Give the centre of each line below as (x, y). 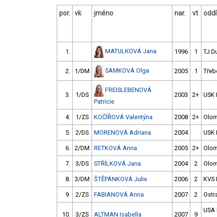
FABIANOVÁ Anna (119, 195)
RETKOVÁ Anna (116, 148)
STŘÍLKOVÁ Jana (117, 164)
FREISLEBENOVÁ (128, 90)
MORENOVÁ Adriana (123, 133)
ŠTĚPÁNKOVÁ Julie (121, 179)
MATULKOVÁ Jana (131, 51)
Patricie (104, 102)
